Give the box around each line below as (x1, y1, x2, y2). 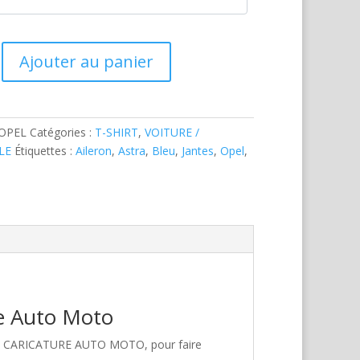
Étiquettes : (14, 143, 76, 158)
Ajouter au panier (18, 51, 153, 72)
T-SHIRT (95, 125, 139, 140)
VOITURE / (145, 125, 200, 140)
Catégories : (30, 125, 96, 140)
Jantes (182, 143, 215, 158)
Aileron (76, 143, 112, 158)
